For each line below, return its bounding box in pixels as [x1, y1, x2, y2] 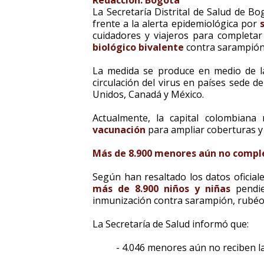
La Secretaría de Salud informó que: [93, 217, 249, 230]
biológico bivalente [93, 41, 184, 54]
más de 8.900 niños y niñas [93, 182, 231, 195]
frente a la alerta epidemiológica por [93, 17, 260, 30]
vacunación [93, 123, 146, 136]
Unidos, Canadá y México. [93, 88, 204, 101]
